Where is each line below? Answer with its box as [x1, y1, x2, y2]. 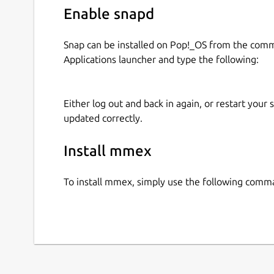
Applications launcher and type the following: [64, 54, 259, 65]
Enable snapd [64, 5, 154, 22]
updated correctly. [64, 113, 143, 124]
